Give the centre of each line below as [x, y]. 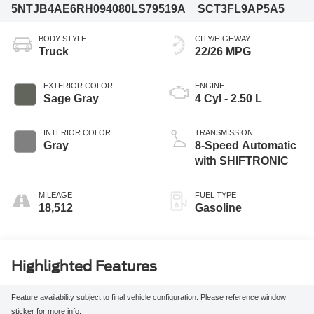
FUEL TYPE [216, 194]
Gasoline [218, 207]
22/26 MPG [223, 51]
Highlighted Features [84, 266]
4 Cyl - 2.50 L [228, 98]
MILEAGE [55, 194]
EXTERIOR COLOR [78, 85]
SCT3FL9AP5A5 [241, 9]
